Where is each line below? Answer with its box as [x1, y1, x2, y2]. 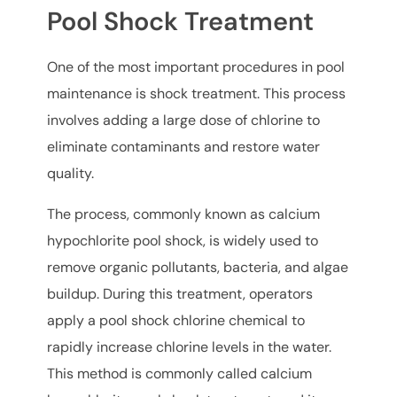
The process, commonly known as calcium [47, 204, 321, 223]
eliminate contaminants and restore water [47, 136, 321, 156]
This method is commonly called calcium [47, 363, 313, 383]
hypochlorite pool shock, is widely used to [47, 230, 319, 250]
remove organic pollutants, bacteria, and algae [47, 257, 349, 276]
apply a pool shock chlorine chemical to [47, 310, 306, 330]
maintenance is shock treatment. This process [47, 83, 346, 103]
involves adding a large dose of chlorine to [47, 110, 321, 129]
